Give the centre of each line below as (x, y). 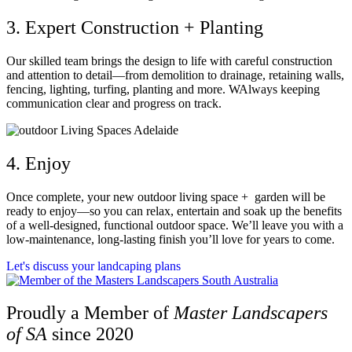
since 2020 (93, 334)
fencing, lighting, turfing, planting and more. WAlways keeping (163, 89)
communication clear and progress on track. (114, 103)
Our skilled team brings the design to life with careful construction (169, 60)
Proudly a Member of (90, 313)
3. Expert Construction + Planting (135, 27)
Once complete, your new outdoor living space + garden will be (166, 196)
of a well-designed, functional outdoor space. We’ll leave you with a (175, 225)
